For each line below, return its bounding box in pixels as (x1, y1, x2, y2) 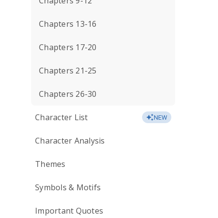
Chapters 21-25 (39, 65, 97, 76)
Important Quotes (35, 205, 103, 216)
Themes (35, 159, 66, 169)
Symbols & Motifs (35, 182, 101, 193)
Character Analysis (35, 135, 105, 146)
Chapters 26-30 (39, 89, 97, 99)
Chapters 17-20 (39, 42, 97, 53)
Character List (35, 112, 88, 123)
